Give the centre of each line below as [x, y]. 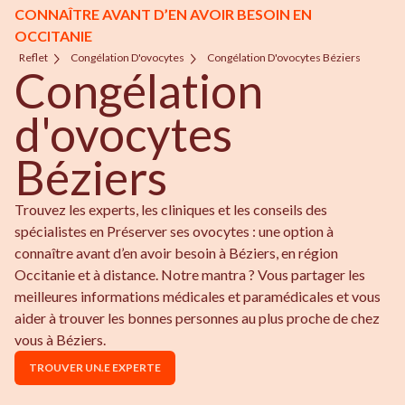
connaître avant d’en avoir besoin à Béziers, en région [176, 253]
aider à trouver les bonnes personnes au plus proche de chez [197, 318]
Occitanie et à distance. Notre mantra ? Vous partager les [190, 275]
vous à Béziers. [60, 340]
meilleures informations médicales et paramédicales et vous [198, 297]
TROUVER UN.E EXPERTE [95, 368]
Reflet [33, 58]
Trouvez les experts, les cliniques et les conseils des [171, 210]
